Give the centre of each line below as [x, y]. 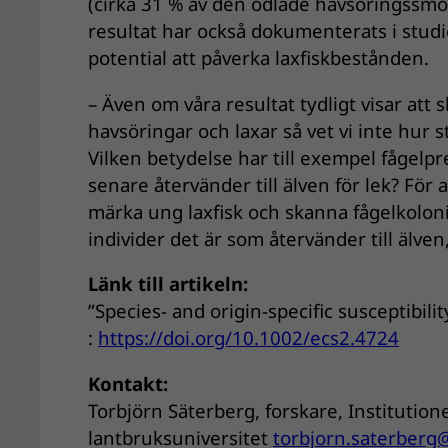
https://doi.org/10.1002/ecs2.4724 [248, 338]
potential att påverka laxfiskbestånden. [258, 58]
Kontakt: [128, 384]
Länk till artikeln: [168, 284]
